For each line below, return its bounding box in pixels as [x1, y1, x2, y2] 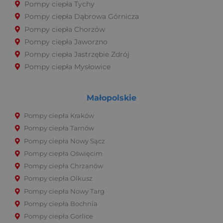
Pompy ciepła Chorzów [24, 24, 105, 34]
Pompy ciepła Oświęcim [24, 149, 103, 157]
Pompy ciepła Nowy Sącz [24, 137, 105, 145]
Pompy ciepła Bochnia [24, 200, 98, 208]
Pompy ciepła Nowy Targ [24, 187, 105, 195]
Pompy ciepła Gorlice [24, 213, 93, 221]
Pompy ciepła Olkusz [24, 175, 93, 183]
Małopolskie [87, 93, 136, 103]
